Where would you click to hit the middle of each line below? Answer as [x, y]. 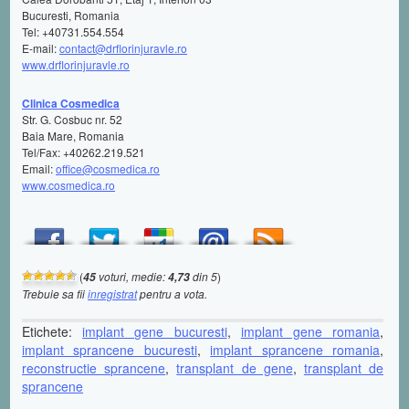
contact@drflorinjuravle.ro [123, 47]
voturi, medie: [132, 276]
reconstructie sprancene [94, 367]
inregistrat [112, 293]
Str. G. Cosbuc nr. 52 [72, 119]
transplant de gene [235, 367]
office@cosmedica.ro [108, 168]
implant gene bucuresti [155, 331]
